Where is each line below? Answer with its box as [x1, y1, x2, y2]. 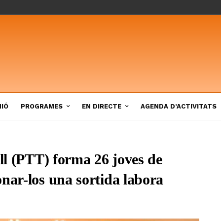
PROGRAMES [21, 102, 63, 110]
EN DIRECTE [82, 102, 121, 110]
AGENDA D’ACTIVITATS [141, 102, 217, 110]
